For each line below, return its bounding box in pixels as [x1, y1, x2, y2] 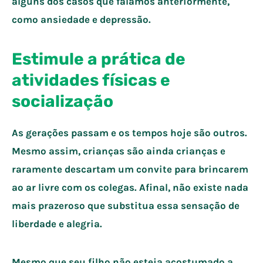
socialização [12, 91, 117, 111]
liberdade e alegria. [12, 217, 104, 230]
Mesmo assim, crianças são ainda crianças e [12, 144, 225, 157]
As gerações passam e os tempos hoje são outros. [12, 126, 247, 139]
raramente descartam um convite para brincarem [12, 163, 248, 175]
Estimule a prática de [12, 49, 186, 69]
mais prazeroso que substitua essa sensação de [12, 199, 240, 211]
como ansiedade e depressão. [12, 13, 153, 25]
